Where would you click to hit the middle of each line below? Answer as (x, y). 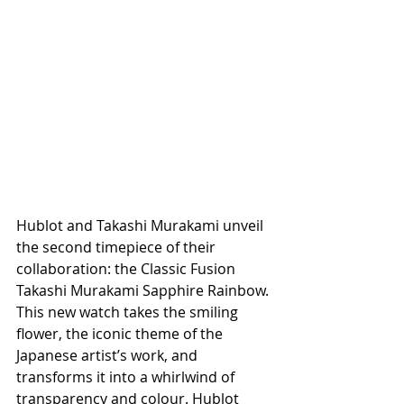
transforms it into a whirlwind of (127, 376)
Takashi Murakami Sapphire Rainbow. (144, 290)
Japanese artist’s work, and (109, 355)
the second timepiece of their (118, 247)
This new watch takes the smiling (129, 312)
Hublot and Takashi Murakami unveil (142, 225)
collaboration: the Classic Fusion (128, 268)
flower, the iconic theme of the (121, 333)
